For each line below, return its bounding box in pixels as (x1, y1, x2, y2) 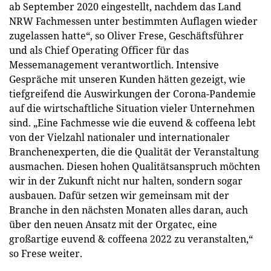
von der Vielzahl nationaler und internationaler (9, 131, 230, 144)
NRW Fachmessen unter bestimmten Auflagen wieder (9, 15, 258, 28)
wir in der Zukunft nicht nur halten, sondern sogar (9, 174, 243, 188)
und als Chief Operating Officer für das (9, 44, 189, 57)
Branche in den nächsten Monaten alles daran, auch (9, 203, 248, 217)
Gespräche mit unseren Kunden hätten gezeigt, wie (9, 73, 246, 86)
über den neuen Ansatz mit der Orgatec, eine (9, 218, 217, 231)
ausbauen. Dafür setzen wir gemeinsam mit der (9, 189, 229, 202)
